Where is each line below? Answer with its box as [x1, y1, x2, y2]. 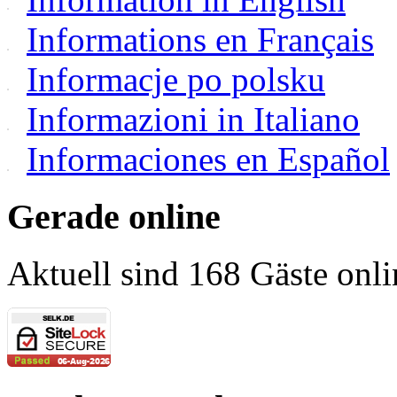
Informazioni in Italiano [27, 99, 360, 138]
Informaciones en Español [27, 139, 390, 178]
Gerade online [7, 196, 221, 237]
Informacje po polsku [27, 59, 325, 98]
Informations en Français [27, 19, 374, 58]
